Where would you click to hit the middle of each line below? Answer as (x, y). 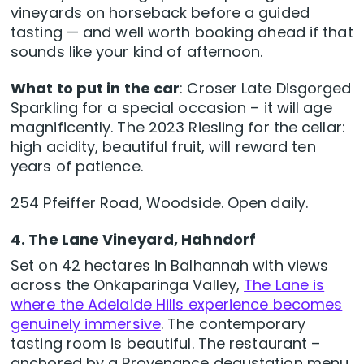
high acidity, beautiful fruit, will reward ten (163, 147)
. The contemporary (233, 324)
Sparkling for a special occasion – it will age (171, 108)
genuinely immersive (86, 324)
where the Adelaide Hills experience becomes (177, 305)
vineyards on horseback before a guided (160, 13)
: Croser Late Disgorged (266, 89)
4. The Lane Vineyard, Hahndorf (133, 240)
